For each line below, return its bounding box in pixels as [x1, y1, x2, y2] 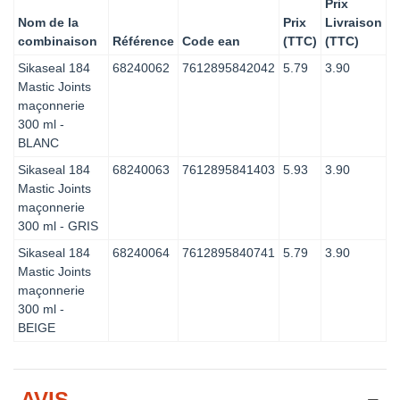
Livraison [325, 14, 382, 29]
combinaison [18, 33, 97, 48]
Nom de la [18, 14, 79, 29]
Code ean [182, 33, 240, 48]
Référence [112, 33, 174, 48]
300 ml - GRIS [18, 218, 98, 233]
